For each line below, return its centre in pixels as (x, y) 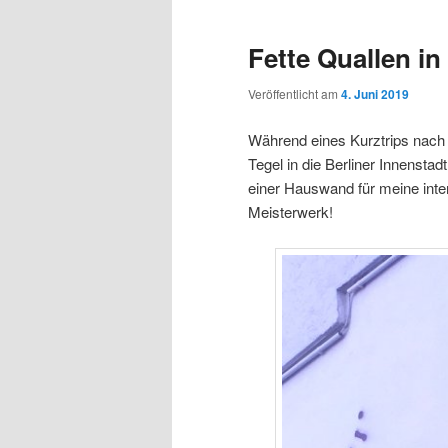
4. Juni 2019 (375, 94)
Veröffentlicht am (294, 94)
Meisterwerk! (290, 211)
